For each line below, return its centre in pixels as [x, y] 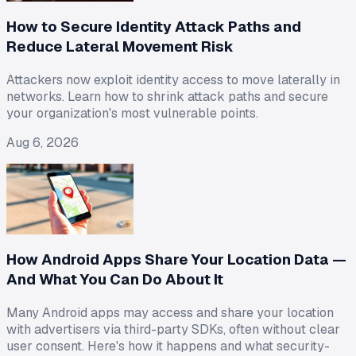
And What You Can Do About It [115, 280]
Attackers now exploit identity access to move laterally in [173, 79]
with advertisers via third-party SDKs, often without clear [173, 329]
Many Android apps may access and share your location [170, 312]
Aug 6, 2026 [43, 142]
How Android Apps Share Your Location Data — [176, 260]
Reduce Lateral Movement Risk [120, 47]
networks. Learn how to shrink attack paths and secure [167, 96]
